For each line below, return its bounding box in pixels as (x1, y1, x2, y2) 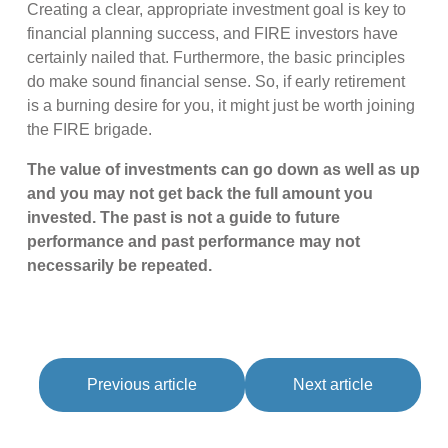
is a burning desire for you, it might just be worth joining (27, 96, 416, 114)
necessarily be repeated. (27, 256, 213, 274)
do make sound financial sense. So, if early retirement (27, 72, 406, 90)
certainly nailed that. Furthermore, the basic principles (27, 48, 406, 66)
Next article (292, 375, 373, 393)
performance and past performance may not (27, 232, 361, 250)
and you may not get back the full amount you (27, 184, 374, 202)
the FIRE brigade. (27, 120, 157, 138)
